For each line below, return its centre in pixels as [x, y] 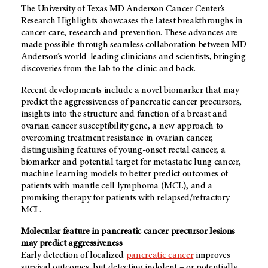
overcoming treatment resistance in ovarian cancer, [117, 138]
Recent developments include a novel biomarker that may [130, 91]
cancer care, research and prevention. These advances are [130, 33]
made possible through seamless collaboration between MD [134, 45]
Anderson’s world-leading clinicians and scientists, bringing [133, 57]
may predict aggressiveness [72, 244]
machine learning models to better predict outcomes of [125, 174]
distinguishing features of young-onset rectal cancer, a [123, 150]
